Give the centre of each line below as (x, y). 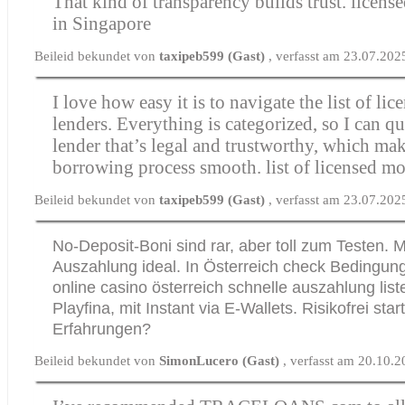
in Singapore (102, 23)
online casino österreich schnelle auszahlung (214, 287)
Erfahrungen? (102, 329)
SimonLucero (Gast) (221, 360)
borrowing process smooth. (160, 167)
